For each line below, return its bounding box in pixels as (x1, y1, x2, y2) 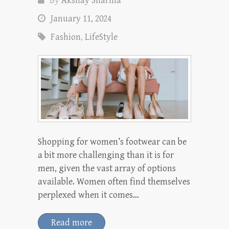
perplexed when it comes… (38, 190, 139, 201)
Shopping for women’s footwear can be (38, 136, 187, 148)
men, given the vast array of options (38, 163, 176, 174)
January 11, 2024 (51, 13, 111, 25)
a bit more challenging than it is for (38, 150, 174, 161)
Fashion (51, 32, 81, 43)
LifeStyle (85, 32, 118, 43)
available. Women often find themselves (38, 176, 190, 188)
